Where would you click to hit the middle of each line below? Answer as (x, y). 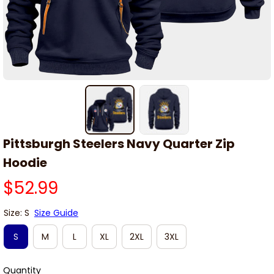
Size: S (17, 213)
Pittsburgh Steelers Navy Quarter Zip (119, 144)
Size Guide (56, 213)
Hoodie (25, 163)
